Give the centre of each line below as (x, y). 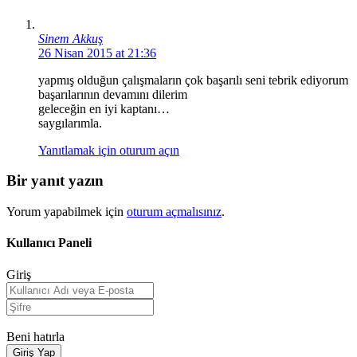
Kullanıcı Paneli (49, 243)
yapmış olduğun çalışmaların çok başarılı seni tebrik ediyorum (193, 80)
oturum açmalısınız (174, 211)
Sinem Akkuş (71, 38)
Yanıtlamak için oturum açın (109, 150)
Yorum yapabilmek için (67, 211)
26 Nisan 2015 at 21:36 (97, 53)
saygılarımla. (70, 123)
